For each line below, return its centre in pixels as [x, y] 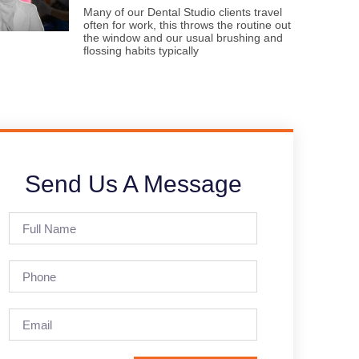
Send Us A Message [133, 184]
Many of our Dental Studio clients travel [183, 12]
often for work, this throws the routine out [187, 25]
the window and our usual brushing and [183, 38]
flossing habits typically [141, 50]
